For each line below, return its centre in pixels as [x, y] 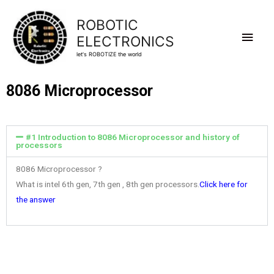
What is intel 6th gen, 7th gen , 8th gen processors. [108, 184]
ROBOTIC [107, 25]
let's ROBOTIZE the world [109, 54]
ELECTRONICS [125, 41]
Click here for [224, 184]
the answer [36, 200]
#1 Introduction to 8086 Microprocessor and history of [133, 137]
